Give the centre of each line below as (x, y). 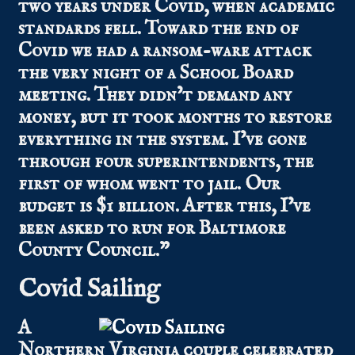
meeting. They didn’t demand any (155, 96)
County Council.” (94, 251)
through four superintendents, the (166, 162)
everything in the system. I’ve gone (163, 140)
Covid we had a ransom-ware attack (165, 52)
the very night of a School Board (156, 74)
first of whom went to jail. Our (150, 185)
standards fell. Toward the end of (159, 29)
